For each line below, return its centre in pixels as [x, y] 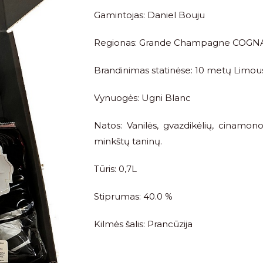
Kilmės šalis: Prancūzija [143, 224]
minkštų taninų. [128, 141]
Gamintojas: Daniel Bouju [149, 15]
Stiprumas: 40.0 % [133, 197]
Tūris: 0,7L [115, 169]
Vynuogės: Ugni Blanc [142, 98]
